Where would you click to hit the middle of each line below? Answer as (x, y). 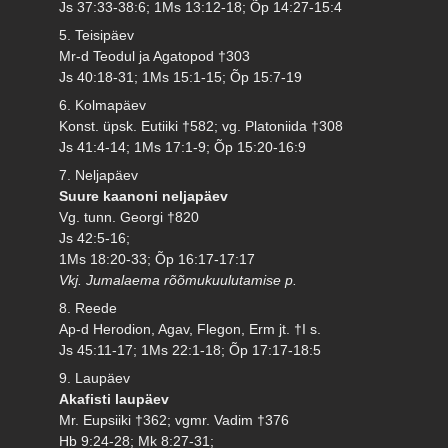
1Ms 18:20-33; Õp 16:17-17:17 (157, 258)
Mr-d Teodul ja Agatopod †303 (155, 55)
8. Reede (88, 307)
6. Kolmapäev (103, 104)
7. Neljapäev (99, 174)
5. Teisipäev (97, 34)
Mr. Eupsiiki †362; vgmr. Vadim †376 (174, 419)
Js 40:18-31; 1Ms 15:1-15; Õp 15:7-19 (181, 76)
